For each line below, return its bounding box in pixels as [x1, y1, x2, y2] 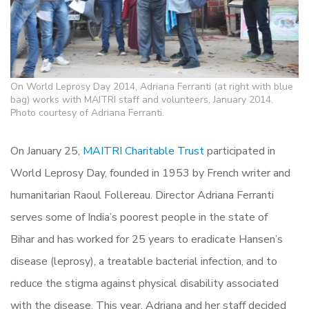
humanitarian [10, 187, 73, 203]
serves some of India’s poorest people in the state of [10, 209, 268, 225]
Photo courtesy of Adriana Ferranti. [10, 106, 164, 119]
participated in [204, 143, 275, 159]
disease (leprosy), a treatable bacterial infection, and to [10, 253, 277, 269]
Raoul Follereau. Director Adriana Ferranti [73, 187, 274, 203]
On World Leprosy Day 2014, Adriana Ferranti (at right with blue [10, 79, 293, 93]
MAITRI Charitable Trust [83, 143, 204, 159]
